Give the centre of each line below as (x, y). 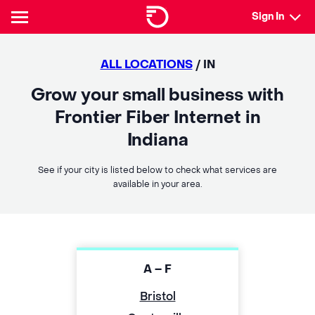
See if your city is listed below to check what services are (157, 170)
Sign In (268, 17)
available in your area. (157, 184)
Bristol (157, 296)
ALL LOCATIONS (146, 64)
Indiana (157, 140)
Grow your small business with (157, 95)
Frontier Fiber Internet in (157, 118)
